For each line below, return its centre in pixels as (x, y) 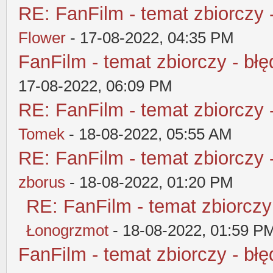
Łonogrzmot (67, 230)
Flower (42, 37)
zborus (42, 182)
